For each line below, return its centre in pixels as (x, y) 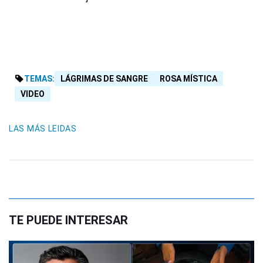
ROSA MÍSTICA (188, 79)
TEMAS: (39, 79)
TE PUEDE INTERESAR (68, 220)
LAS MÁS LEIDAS (43, 129)
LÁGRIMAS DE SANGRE (104, 79)
